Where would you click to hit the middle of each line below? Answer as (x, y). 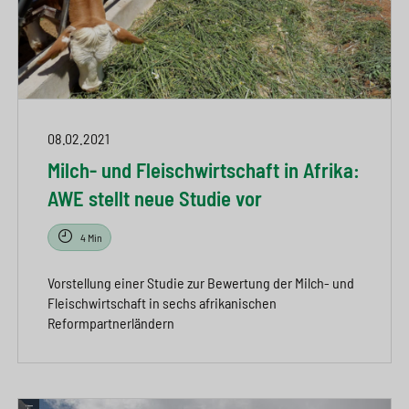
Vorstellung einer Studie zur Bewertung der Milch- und (201, 282)
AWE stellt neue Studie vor (155, 199)
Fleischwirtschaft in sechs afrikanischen (162, 302)
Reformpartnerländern (111, 322)
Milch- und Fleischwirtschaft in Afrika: (204, 170)
